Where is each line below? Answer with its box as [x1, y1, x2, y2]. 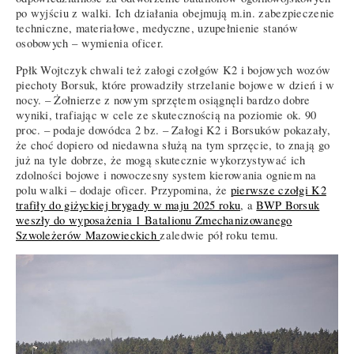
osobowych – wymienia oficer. [16, 36, 164, 51]
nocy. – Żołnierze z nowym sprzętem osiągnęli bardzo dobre [16, 92, 311, 107]
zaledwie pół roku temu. [160, 227, 279, 243]
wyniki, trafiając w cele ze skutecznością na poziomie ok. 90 [16, 107, 317, 122]
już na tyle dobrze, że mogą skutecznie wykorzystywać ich [16, 152, 306, 168]
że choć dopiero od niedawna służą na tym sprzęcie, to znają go [16, 137, 330, 153]
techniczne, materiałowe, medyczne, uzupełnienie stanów [16, 21, 298, 36]
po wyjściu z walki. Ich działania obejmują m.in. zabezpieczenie [16, 6, 335, 21]
